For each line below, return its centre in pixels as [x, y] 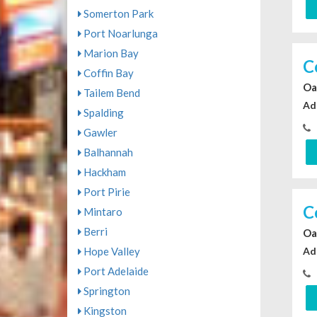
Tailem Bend [110, 93]
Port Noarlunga [119, 34]
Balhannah [107, 152]
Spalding [102, 113]
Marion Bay [110, 53]
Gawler [99, 133]
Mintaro [102, 212]
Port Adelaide [115, 271]
